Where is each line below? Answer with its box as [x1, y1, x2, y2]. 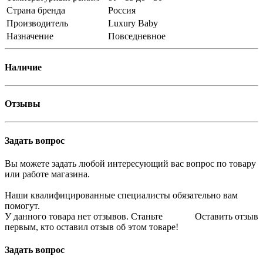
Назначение [6, 31, 53, 42]
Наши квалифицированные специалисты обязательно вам [5, 190, 238, 200]
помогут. [5, 200, 40, 211]
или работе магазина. [5, 168, 90, 179]
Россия [108, 5, 136, 16]
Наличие [5, 62, 42, 72]
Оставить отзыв [195, 211, 258, 221]
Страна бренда [6, 5, 65, 16]
